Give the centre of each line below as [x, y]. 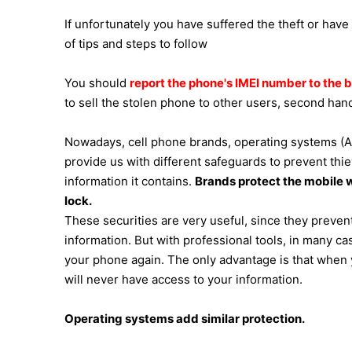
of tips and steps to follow [136, 44]
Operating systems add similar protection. [185, 319]
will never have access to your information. [183, 279]
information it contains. [130, 181]
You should [97, 83]
